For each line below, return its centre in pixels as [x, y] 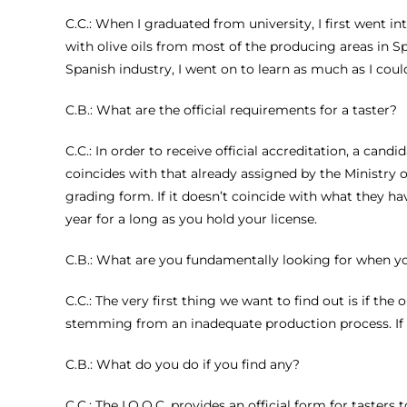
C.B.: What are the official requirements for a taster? [231, 109]
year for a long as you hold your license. [191, 218]
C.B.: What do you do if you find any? [183, 364]
